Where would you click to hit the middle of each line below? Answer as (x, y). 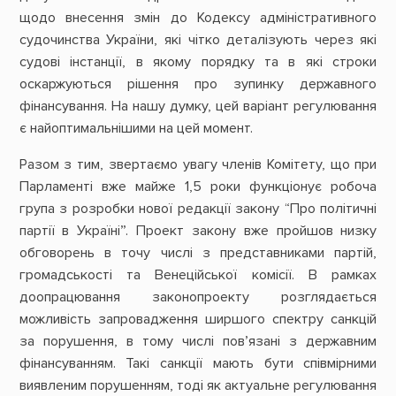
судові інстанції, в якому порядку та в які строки (198, 62)
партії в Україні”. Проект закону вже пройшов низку (198, 231)
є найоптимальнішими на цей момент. (136, 129)
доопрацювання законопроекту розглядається (198, 297)
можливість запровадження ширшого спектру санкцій (198, 320)
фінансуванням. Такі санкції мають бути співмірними (198, 364)
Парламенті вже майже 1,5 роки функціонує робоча (198, 187)
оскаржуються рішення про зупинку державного (198, 84)
